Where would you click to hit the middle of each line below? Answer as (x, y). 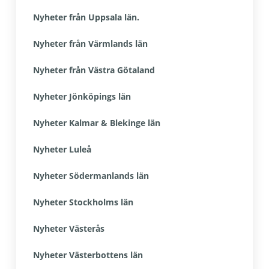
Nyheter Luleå (62, 149)
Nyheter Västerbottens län (88, 255)
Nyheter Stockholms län (83, 202)
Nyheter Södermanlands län (91, 176)
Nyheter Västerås (68, 228)
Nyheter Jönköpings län (82, 96)
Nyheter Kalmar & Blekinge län (96, 123)
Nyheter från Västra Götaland (94, 70)
